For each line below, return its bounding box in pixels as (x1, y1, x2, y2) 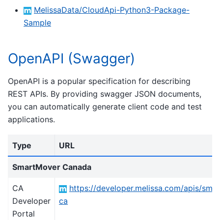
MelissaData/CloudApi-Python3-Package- (34, 5, 190, 15)
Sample (24, 18, 51, 28)
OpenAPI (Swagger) (8, 50, 135, 67)
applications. (8, 114, 55, 124)
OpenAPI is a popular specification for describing (8, 76, 191, 86)
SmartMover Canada (12, 162, 91, 172)
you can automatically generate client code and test (8, 101, 202, 111)
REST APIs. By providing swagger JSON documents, (8, 88, 201, 99)
